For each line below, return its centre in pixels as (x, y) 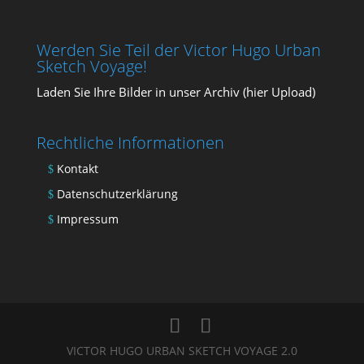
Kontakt (77, 168)
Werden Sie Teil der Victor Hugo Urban (178, 50)
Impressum (87, 219)
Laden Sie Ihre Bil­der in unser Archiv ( (141, 91)
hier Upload (279, 91)
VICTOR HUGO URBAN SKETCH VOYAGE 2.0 (182, 351)
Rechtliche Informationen (130, 142)
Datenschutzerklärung (117, 193)
